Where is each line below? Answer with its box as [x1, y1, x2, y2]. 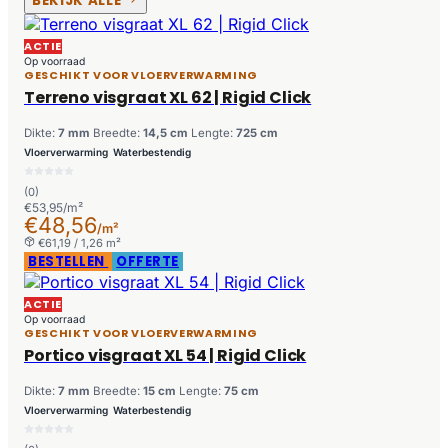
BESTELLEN [28, 252, 109, 272]
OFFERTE [116, 252, 179, 272]
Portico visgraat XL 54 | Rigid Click [24, 344, 307, 368]
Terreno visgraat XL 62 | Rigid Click [24, 86, 312, 110]
